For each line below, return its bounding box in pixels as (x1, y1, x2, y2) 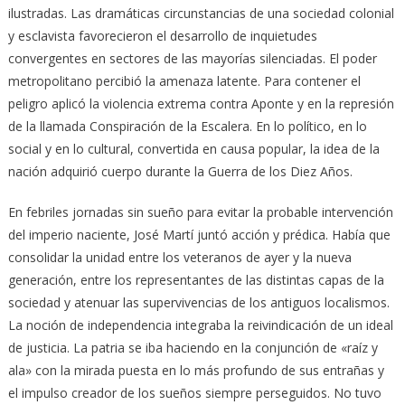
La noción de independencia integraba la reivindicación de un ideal (7, 316, 393, 334)
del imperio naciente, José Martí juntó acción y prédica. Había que (7, 225, 391, 243)
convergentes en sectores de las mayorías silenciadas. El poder (7, 49, 377, 67)
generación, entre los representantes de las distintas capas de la (7, 270, 384, 288)
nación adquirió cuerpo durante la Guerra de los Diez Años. (7, 162, 353, 180)
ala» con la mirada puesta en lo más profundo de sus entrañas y (7, 361, 384, 379)
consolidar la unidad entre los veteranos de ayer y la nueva (7, 248, 352, 266)
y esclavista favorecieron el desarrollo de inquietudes (7, 26, 317, 44)
